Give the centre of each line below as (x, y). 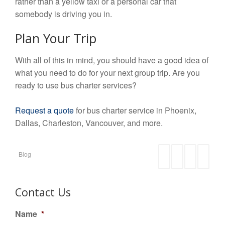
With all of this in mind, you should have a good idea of (112, 60)
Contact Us (43, 194)
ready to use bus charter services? (76, 85)
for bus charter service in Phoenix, (135, 110)
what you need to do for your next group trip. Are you (107, 73)
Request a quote (44, 110)
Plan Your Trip (56, 41)
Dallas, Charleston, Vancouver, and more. (89, 123)
